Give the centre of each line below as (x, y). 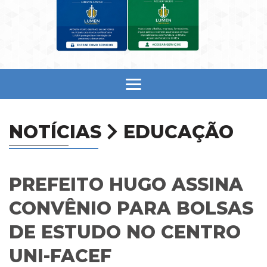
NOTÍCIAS (58, 132)
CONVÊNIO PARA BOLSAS (131, 208)
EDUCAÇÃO (176, 132)
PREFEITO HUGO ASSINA (126, 184)
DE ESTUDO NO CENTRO (125, 232)
